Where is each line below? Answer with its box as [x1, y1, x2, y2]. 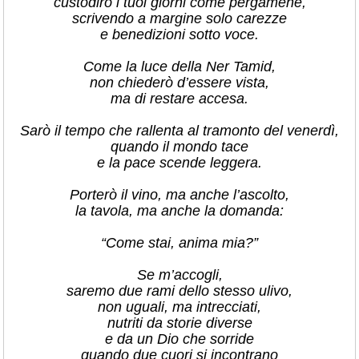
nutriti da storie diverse [107, 315, 252, 331]
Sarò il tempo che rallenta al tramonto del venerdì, [20, 123, 339, 139]
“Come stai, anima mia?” [101, 235, 258, 251]
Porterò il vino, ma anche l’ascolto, [70, 187, 289, 203]
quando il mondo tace [111, 139, 248, 155]
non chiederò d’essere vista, [90, 75, 269, 91]
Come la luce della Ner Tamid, [83, 58, 276, 75]
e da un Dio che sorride [105, 331, 254, 347]
